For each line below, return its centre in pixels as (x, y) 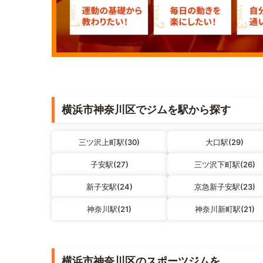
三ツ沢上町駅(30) (109, 142)
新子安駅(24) (109, 186)
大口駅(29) (225, 142)
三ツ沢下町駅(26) (225, 164)
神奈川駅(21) (109, 209)
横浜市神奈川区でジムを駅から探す (146, 109)
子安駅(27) (109, 164)
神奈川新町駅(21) (225, 209)
